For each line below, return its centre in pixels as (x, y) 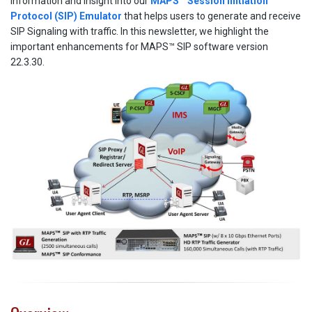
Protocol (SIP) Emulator (66, 16)
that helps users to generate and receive (211, 16)
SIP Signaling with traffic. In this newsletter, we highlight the (140, 31)
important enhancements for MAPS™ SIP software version (139, 47)
